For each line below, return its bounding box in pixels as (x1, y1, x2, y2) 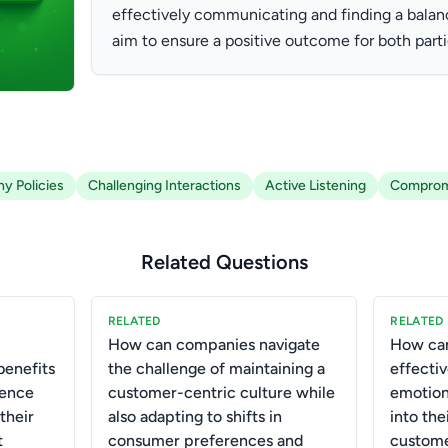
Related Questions (140, 249, 308, 274)
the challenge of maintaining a (107, 358, 325, 378)
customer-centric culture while (107, 382, 335, 402)
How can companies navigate (107, 334, 320, 354)
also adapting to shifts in (107, 406, 282, 426)
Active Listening (265, 176, 366, 194)
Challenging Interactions (88, 176, 241, 194)
